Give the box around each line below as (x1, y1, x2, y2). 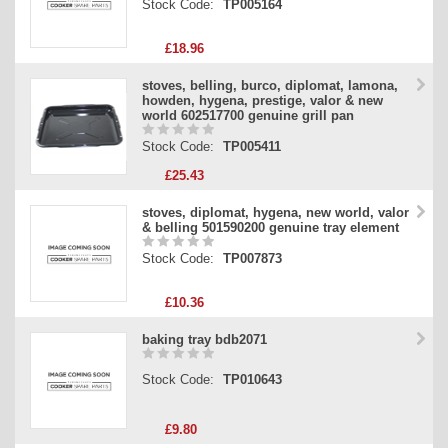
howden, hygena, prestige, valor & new (142, 93, 383, 109)
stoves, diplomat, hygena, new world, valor (142, 205, 409, 221)
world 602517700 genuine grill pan (142, 108, 354, 124)
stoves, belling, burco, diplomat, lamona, (142, 78, 398, 94)
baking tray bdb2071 (142, 332, 267, 348)
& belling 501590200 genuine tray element (142, 220, 399, 236)
